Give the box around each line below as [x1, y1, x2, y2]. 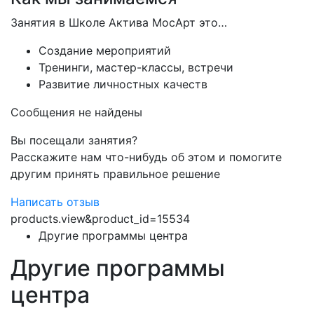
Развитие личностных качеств [39, 77, 207, 91]
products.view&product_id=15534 [11, 212, 190, 226]
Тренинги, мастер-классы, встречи [39, 60, 233, 74]
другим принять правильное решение [11, 167, 220, 181]
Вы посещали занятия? [11, 133, 137, 147]
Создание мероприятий [39, 43, 171, 57]
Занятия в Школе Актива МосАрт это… [11, 15, 227, 29]
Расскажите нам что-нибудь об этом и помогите [11, 150, 282, 164]
